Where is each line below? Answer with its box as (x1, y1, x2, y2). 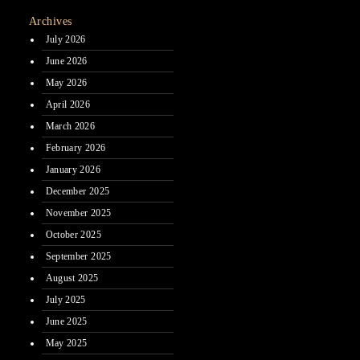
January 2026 (45, 164, 100, 175)
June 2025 (45, 316, 88, 327)
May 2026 (45, 77, 88, 88)
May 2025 (45, 337, 88, 349)
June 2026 (45, 55, 88, 67)
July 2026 (45, 34, 86, 45)
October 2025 (45, 229, 101, 240)
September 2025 (45, 251, 112, 262)
